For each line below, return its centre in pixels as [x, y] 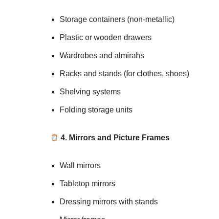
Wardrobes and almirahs [102, 56]
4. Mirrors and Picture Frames [114, 138]
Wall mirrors [80, 166]
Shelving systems [90, 92]
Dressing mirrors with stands [109, 202]
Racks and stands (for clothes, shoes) [124, 74]
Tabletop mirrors [88, 184]
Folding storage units [96, 110]
